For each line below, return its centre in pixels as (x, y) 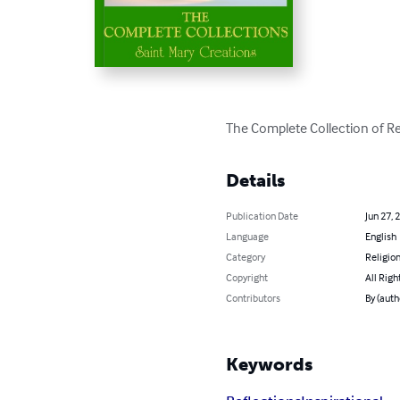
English (380, 236)
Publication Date (262, 215)
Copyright (247, 277)
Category (246, 256)
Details (256, 180)
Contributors (254, 297)
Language (248, 236)
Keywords (270, 364)
